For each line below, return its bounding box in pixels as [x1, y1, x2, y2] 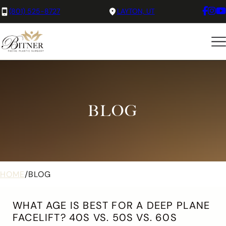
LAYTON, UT [117, 7, 155, 16]
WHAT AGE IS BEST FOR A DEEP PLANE [13, 199, 210, 211]
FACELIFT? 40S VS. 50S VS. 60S [13, 211, 177, 223]
